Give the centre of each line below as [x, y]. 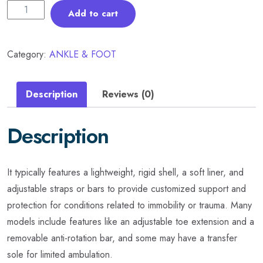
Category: [28, 54]
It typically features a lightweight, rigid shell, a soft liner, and [125, 172]
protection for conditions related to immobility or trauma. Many [129, 205]
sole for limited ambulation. [60, 254]
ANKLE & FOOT [83, 54]
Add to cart [93, 14]
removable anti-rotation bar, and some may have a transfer [122, 238]
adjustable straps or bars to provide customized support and [127, 188]
